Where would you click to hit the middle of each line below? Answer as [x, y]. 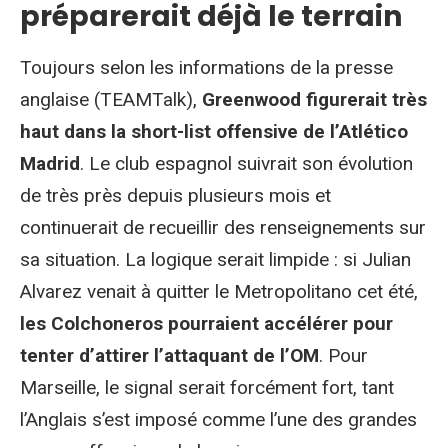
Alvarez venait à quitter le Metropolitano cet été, [219, 291]
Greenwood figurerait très [314, 99]
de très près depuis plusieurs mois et [175, 195]
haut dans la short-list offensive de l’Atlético [214, 131]
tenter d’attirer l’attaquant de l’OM [169, 355]
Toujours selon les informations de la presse [206, 67]
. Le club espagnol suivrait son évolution [246, 163]
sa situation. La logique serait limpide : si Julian [215, 259]
